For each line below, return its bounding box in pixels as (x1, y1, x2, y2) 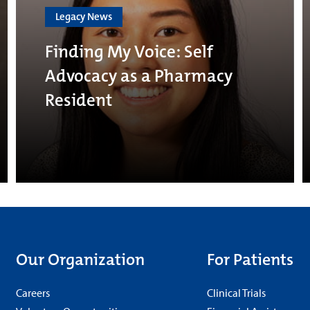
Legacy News (55, 9, 113, 24)
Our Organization (16, 248, 145, 271)
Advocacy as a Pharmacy (45, 64, 233, 87)
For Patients (206, 248, 293, 271)
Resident (45, 88, 113, 111)
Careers (16, 286, 51, 300)
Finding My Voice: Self (45, 39, 214, 63)
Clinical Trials (206, 286, 266, 300)
